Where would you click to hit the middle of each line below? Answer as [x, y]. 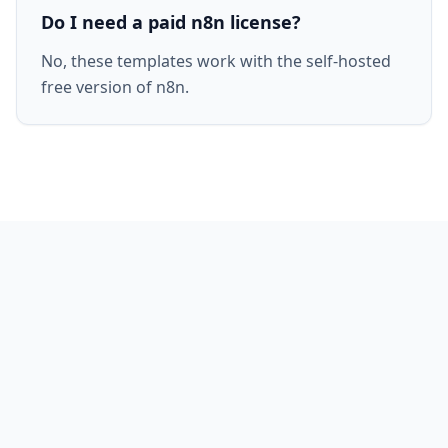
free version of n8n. [115, 87]
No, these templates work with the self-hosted [216, 61]
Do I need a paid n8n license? [171, 22]
